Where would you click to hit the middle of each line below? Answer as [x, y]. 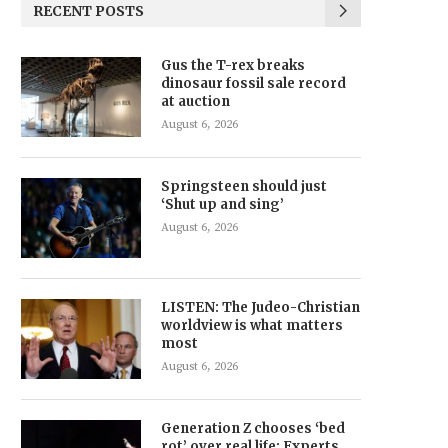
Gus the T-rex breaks [233, 66]
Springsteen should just [244, 187]
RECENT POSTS [88, 11]
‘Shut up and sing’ [222, 205]
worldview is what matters [252, 326]
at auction [195, 102]
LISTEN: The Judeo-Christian [260, 308]
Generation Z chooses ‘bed [253, 429]
